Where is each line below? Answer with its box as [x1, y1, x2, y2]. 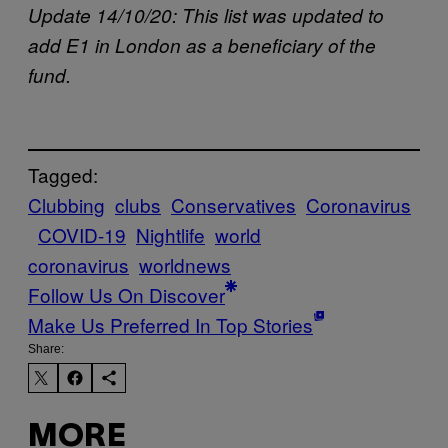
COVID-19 [38, 221, 126, 249]
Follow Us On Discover [28, 281, 225, 309]
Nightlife [136, 221, 205, 249]
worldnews [139, 251, 231, 279]
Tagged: [28, 161, 98, 189]
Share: [28, 342, 64, 357]
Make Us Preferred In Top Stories [28, 311, 313, 339]
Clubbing [28, 191, 105, 219]
